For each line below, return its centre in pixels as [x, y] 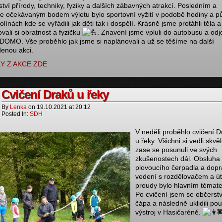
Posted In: [16, 114]
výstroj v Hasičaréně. [169, 212]
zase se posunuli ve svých [176, 150]
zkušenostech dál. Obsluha [178, 159]
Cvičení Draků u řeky [55, 94]
